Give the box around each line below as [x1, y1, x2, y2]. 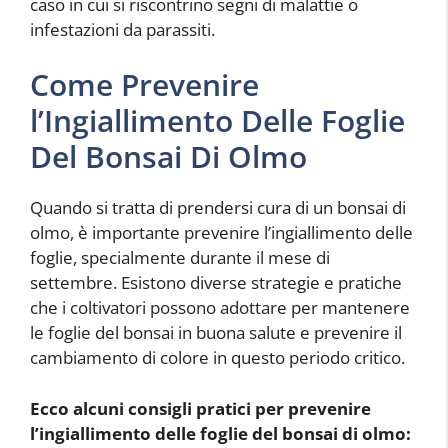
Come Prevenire [30, 64, 259, 106]
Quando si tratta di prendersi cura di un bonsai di [30, 196, 406, 220]
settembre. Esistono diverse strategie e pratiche [30, 271, 402, 295]
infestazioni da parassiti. [30, 17, 215, 41]
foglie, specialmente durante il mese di [30, 246, 330, 270]
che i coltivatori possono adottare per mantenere [30, 296, 410, 320]
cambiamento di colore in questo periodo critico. [30, 346, 405, 370]
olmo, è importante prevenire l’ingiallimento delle [30, 221, 413, 245]
